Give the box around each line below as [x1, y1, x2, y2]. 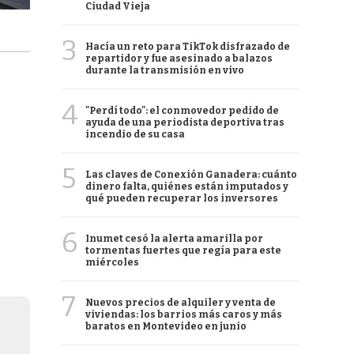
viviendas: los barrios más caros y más [85, 309, 282, 320]
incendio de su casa [85, 129, 185, 140]
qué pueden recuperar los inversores [85, 193, 278, 204]
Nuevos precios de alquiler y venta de [85, 297, 276, 308]
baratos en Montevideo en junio [85, 321, 247, 332]
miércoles [85, 257, 139, 268]
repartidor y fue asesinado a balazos [85, 53, 273, 64]
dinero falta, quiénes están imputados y [85, 181, 288, 192]
